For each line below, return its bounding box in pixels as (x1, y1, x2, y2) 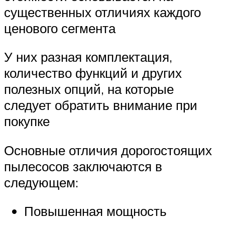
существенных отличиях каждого (4, 4, 201, 20)
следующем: (4, 174, 78, 190)
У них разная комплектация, (4, 49, 172, 65)
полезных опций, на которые (4, 81, 174, 97)
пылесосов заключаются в (4, 158, 162, 174)
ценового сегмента (4, 20, 116, 36)
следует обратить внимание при (4, 97, 197, 114)
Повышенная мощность (24, 203, 167, 219)
